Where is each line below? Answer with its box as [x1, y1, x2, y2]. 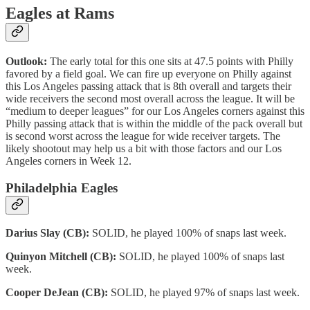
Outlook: [6, 55, 50, 67]
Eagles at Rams [6, 4, 114, 22]
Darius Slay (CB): [6, 227, 92, 239]
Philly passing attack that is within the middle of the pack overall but [6, 117, 302, 129]
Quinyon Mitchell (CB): [6, 250, 119, 263]
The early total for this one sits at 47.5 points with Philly [50, 55, 293, 67]
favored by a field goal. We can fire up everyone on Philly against [6, 67, 291, 80]
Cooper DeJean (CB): [6, 286, 111, 299]
